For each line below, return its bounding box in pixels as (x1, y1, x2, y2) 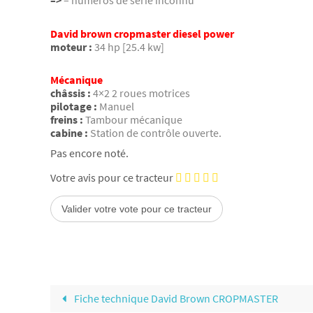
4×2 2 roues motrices (93, 86, 190, 101)
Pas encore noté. (50, 145, 129, 160)
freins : (50, 112, 83, 127)
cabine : (50, 126, 88, 140)
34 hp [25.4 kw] (94, 39, 164, 54)
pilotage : (50, 99, 97, 114)
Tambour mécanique (85, 112, 182, 127)
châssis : (50, 86, 91, 101)
